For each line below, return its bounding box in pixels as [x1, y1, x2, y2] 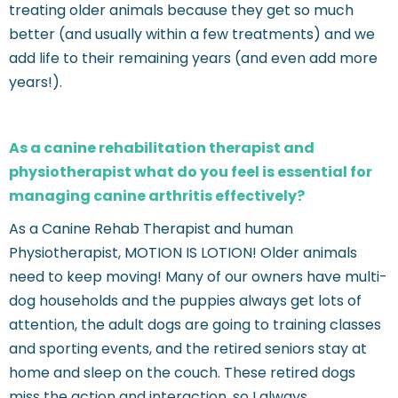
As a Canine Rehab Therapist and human [9, 219, 293, 240]
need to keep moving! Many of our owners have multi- [9, 267, 387, 288]
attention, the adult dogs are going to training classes [9, 314, 381, 336]
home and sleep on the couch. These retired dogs [9, 362, 355, 384]
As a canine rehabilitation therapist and [9, 138, 314, 159]
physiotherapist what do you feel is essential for [9, 162, 372, 183]
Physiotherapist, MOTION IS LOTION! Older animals [9, 243, 357, 264]
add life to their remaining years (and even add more [9, 48, 378, 69]
